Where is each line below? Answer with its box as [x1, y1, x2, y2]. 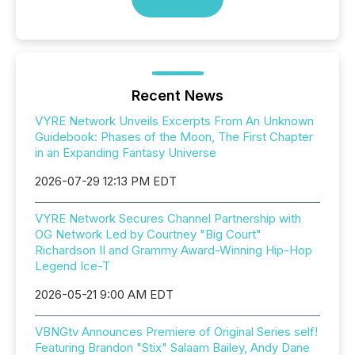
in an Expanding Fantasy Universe [35, 145, 216, 161]
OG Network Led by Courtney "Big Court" [35, 227, 261, 242]
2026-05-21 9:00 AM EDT [35, 287, 174, 303]
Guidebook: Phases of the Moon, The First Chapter [35, 129, 313, 145]
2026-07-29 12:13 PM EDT [35, 174, 177, 189]
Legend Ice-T [35, 258, 110, 274]
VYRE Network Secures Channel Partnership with [35, 211, 301, 227]
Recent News [132, 87, 223, 105]
